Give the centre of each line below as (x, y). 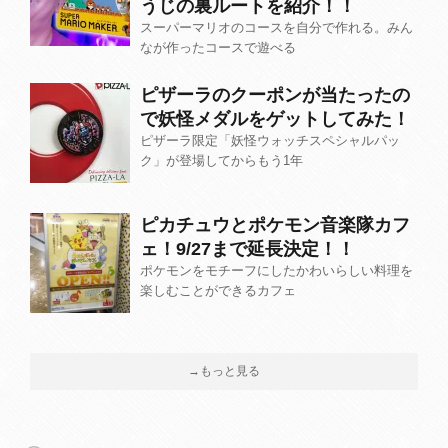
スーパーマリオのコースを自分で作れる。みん (276, 27)
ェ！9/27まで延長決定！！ (247, 249)
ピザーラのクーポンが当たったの (275, 95)
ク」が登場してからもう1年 (221, 160)
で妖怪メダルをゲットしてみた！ (275, 119)
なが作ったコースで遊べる (218, 47)
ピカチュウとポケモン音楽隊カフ (275, 225)
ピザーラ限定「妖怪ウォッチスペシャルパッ (270, 140)
